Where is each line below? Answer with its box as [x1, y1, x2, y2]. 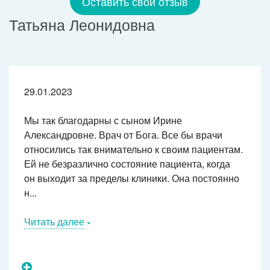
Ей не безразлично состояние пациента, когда [24, 157, 230, 171]
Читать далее [24, 215, 84, 229]
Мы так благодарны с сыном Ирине [24, 113, 182, 128]
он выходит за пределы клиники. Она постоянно [24, 171, 239, 186]
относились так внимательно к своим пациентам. [24, 142, 243, 157]
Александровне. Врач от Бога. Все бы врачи [24, 128, 222, 142]
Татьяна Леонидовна [9, 13, 155, 36]
